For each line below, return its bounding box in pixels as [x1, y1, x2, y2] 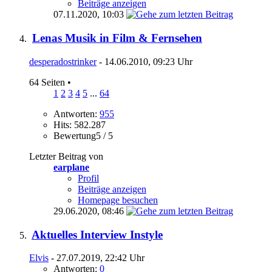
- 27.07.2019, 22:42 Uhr [49, 253, 144, 263]
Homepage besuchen [78, 194, 158, 205]
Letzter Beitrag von [29, 151, 103, 161]
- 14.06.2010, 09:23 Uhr [97, 56, 192, 67]
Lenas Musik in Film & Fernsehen [32, 32, 202, 45]
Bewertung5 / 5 [53, 130, 113, 141]
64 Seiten [29, 76, 67, 87]
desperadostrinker [29, 56, 97, 67]
